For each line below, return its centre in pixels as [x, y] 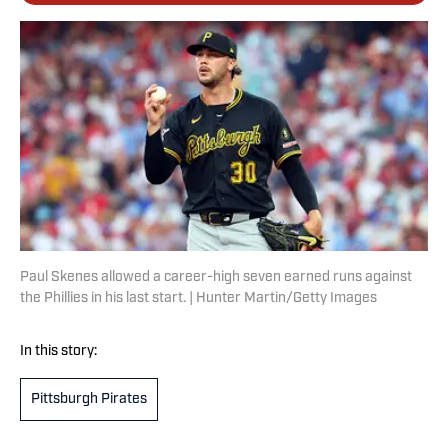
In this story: [58, 352]
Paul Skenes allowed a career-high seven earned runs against [216, 278]
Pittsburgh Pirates [89, 400]
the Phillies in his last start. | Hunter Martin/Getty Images [198, 299]
